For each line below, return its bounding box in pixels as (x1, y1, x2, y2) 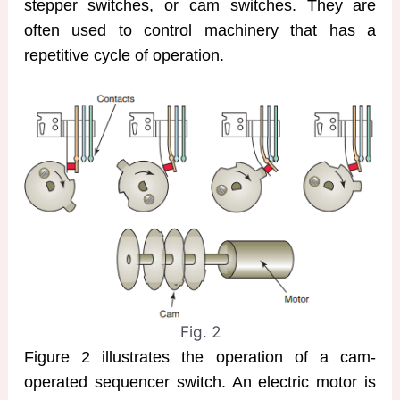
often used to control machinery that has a (23, 21, 377, 39)
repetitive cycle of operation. (23, 46, 224, 64)
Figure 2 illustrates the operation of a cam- (23, 348, 377, 367)
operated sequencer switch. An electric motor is (23, 373, 377, 392)
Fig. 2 (179, 322, 221, 342)
